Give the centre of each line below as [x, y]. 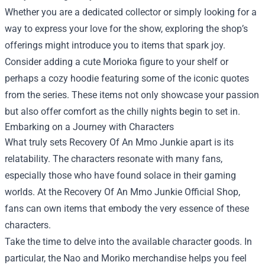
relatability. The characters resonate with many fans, [114, 159]
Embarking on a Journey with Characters [89, 127]
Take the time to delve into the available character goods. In [128, 241]
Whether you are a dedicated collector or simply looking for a [131, 12]
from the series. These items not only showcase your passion [132, 95]
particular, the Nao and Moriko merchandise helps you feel [126, 258]
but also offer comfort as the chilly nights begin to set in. [122, 111]
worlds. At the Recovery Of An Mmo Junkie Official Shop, [122, 192]
